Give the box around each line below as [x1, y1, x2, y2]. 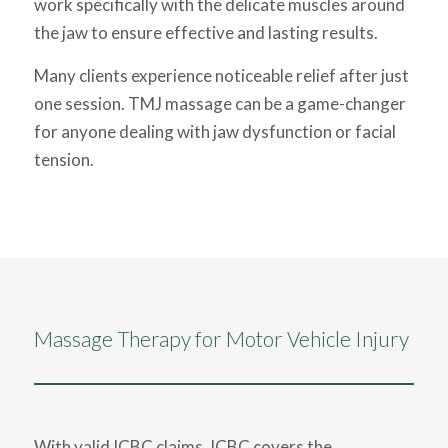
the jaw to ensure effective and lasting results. [33, 22, 378, 44]
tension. [33, 148, 94, 170]
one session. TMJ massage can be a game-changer [33, 92, 406, 114]
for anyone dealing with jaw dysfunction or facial [33, 120, 396, 142]
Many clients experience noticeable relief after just [33, 64, 409, 86]
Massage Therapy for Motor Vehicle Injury [33, 325, 409, 351]
